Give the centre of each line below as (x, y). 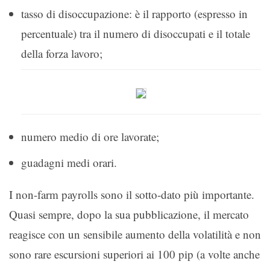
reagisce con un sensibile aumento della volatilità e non (135, 234)
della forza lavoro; (62, 53)
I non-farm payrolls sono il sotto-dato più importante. (132, 194)
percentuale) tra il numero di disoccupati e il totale (136, 33)
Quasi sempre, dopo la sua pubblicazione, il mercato (129, 214)
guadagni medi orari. (69, 162)
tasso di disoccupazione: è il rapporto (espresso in (134, 13)
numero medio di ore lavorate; (90, 136)
